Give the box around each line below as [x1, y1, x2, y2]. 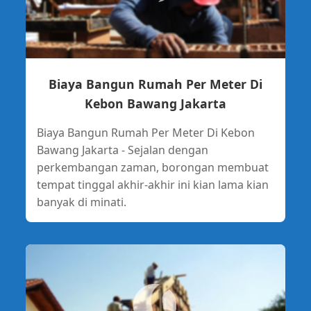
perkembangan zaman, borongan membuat [36, 160, 269, 176]
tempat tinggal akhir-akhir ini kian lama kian [36, 177, 269, 193]
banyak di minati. [36, 194, 126, 210]
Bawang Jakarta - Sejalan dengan [36, 142, 208, 158]
